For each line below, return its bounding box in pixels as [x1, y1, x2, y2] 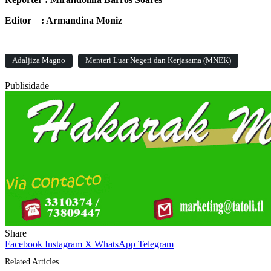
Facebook [5, 239, 42, 250]
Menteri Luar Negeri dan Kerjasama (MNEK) [85, 56, 231, 65]
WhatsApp [94, 239, 135, 250]
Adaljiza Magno [12, 56, 65, 65]
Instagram [45, 239, 82, 250]
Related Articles [5, 256, 59, 266]
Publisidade [5, 80, 49, 91]
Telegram [138, 239, 174, 250]
